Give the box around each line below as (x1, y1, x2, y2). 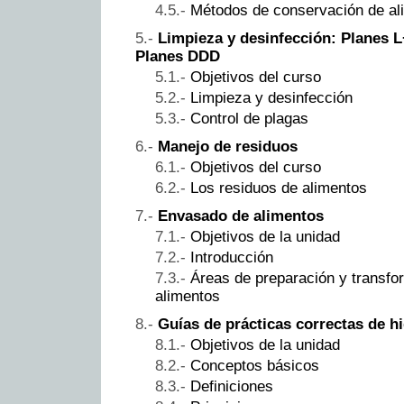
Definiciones (190, 378, 273, 396)
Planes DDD (135, 48, 220, 66)
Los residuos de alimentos (190, 179, 367, 197)
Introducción (190, 249, 273, 267)
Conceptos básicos (190, 357, 319, 375)
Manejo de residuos (158, 138, 298, 156)
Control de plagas (190, 110, 308, 128)
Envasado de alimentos (158, 207, 324, 225)
